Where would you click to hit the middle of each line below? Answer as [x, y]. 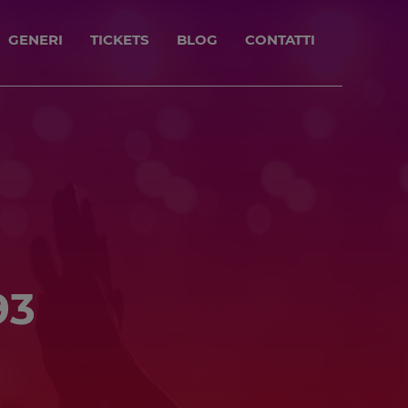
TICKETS [120, 40]
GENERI [36, 40]
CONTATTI [280, 40]
